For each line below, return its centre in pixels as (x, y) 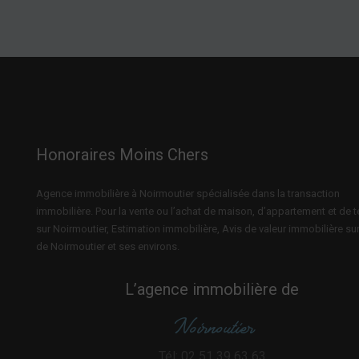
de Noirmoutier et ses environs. (107, 246)
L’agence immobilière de (212, 289)
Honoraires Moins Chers (122, 154)
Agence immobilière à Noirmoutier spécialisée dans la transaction (188, 193)
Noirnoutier (212, 328)
